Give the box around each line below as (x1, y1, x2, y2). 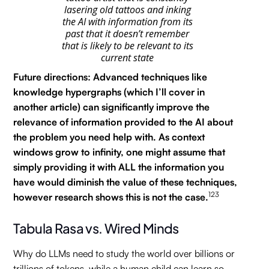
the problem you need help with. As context (13, 131, 205, 143)
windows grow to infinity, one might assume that (13, 146, 226, 158)
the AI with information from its (62, 15, 193, 28)
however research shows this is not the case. (13, 191, 209, 203)
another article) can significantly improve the (13, 101, 210, 113)
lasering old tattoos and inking (64, 3, 191, 16)
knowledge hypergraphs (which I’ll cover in (13, 86, 205, 98)
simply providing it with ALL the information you (13, 161, 225, 173)
